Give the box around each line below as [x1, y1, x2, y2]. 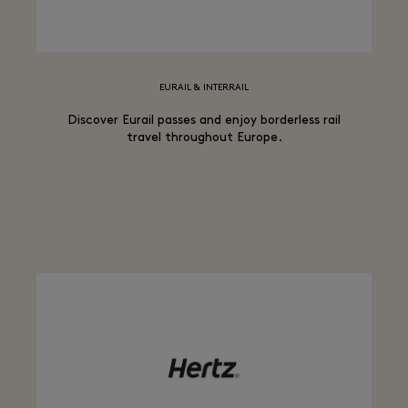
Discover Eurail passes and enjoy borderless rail [67, 114, 341, 127]
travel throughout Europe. [126, 131, 282, 145]
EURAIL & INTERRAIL [159, 83, 249, 93]
